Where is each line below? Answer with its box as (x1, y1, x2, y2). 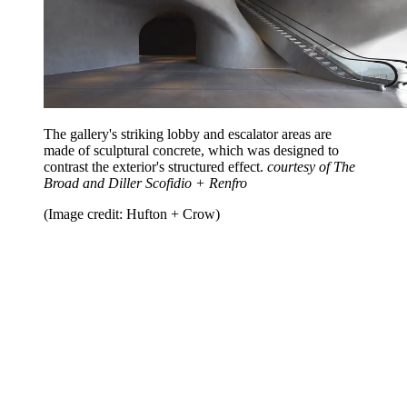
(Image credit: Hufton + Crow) (44, 205, 220, 222)
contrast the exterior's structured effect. (44, 158, 267, 174)
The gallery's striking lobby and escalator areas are (44, 125, 332, 142)
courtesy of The (267, 158, 355, 174)
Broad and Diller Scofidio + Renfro (44, 174, 247, 191)
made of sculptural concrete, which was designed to (44, 142, 339, 158)
